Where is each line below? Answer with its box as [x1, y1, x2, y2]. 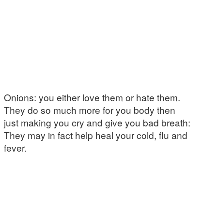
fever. [4, 141, 27, 154]
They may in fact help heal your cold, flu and [4, 128, 187, 141]
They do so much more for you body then [4, 103, 175, 116]
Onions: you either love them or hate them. [4, 91, 180, 104]
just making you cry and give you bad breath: [4, 116, 190, 129]
